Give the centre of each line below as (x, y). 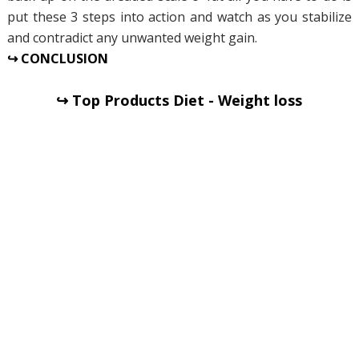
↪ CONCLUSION (57, 59)
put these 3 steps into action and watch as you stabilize (179, 17)
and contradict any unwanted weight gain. (132, 38)
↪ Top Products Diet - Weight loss (179, 101)
